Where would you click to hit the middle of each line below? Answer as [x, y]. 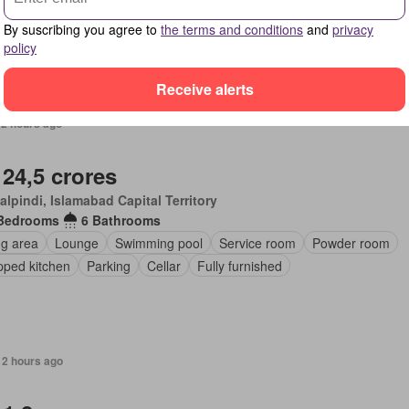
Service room [257, 242]
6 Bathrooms [121, 220]
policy [20, 47]
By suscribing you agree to [82, 29]
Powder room [351, 242]
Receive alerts [204, 89]
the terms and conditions [232, 29]
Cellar [163, 265]
